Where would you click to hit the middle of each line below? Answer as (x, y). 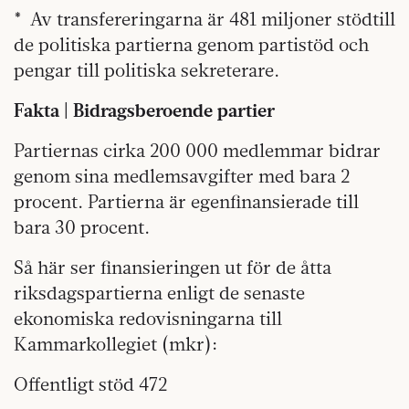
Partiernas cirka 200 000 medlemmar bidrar (197, 150)
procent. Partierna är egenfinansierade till (186, 201)
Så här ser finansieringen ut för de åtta (173, 267)
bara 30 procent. (82, 226)
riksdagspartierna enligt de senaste (159, 292)
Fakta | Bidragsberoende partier (144, 110)
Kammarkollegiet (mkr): (115, 343)
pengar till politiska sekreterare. (147, 69)
